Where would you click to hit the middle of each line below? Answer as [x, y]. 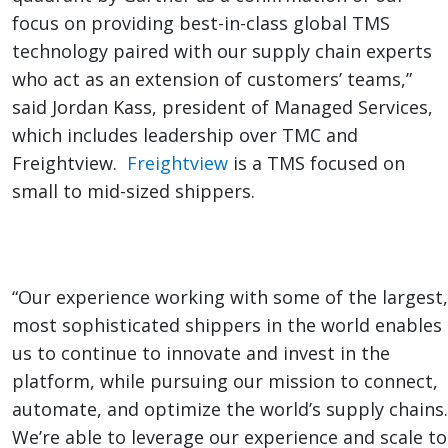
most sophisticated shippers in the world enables [227, 325]
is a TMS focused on [316, 163]
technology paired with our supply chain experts [222, 51]
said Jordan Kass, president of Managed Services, [222, 107]
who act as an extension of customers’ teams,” [212, 79]
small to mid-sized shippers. [133, 191]
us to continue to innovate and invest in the [201, 353]
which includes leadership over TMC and [185, 135]
